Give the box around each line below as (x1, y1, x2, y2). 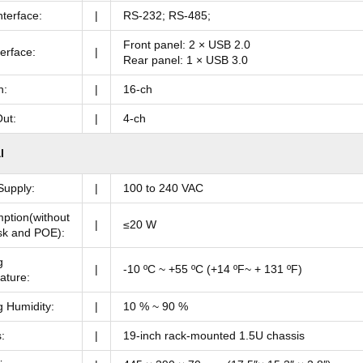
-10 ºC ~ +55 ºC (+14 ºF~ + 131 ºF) (123, 263, 302, 276)
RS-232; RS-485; (123, 9, 211, 23)
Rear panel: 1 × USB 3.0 (123, 53, 248, 67)
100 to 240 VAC (123, 181, 203, 195)
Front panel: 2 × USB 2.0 (123, 38, 250, 52)
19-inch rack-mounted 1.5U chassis (123, 329, 305, 343)
